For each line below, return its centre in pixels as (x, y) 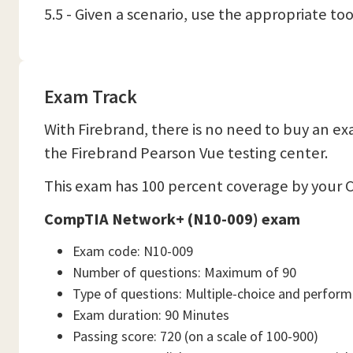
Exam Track (91, 97)
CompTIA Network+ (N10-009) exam (172, 219)
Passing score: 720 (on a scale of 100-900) (195, 336)
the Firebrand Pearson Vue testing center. (186, 153)
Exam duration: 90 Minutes (151, 315)
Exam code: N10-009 (133, 251)
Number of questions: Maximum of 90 (184, 272)
